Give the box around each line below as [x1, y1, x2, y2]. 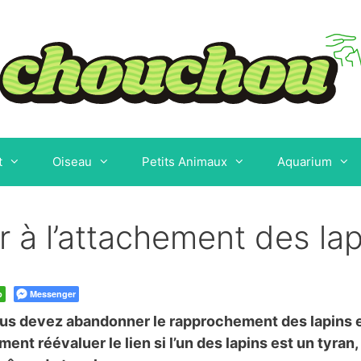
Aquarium [276, 154, 332, 169]
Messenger [30, 288, 76, 300]
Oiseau [52, 154, 92, 169]
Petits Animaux [141, 154, 227, 169]
